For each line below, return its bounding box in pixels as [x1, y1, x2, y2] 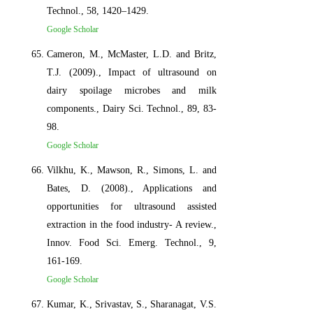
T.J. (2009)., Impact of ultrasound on [47, 66, 217, 78]
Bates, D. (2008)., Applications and [47, 182, 217, 194]
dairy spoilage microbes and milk [47, 85, 217, 96]
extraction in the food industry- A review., [47, 219, 217, 230]
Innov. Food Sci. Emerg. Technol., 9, [47, 237, 217, 248]
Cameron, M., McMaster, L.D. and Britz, [47, 48, 217, 59]
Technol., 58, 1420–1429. [47, 5, 150, 16]
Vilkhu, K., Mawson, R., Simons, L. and [47, 164, 217, 175]
